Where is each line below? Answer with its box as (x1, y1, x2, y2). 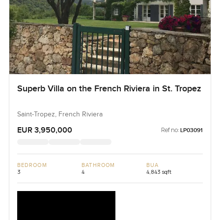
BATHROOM (82, 162, 115, 169)
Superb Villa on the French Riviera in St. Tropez (17, 83, 201, 94)
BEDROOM (17, 162, 47, 169)
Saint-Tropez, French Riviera (17, 110, 103, 119)
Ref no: (161, 126, 180, 135)
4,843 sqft (146, 168, 171, 176)
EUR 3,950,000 (17, 125, 72, 136)
